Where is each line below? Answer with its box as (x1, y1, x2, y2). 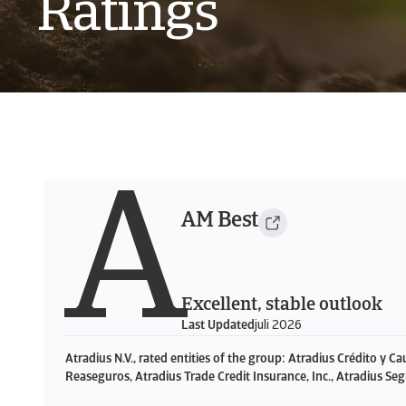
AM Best (181, 210, 258, 232)
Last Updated (181, 319, 255, 333)
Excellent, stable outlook (181, 296, 382, 314)
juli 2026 (255, 319, 302, 333)
